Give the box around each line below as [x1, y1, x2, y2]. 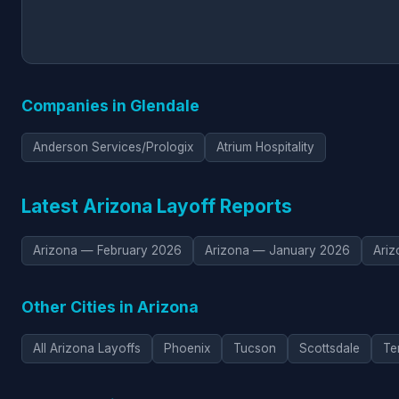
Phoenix [164, 340, 210, 355]
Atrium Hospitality [216, 139, 314, 154]
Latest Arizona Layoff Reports [21, 194, 292, 217]
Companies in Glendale [21, 95, 199, 115]
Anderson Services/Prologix [33, 139, 193, 154]
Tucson [233, 340, 276, 355]
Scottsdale [299, 340, 360, 355]
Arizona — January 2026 [205, 242, 350, 257]
